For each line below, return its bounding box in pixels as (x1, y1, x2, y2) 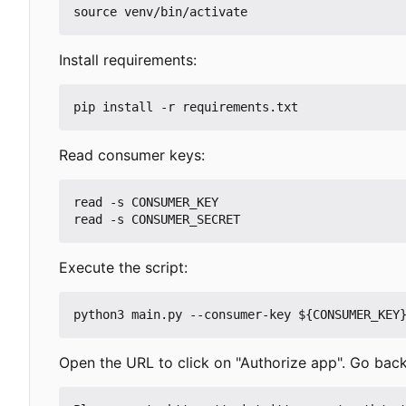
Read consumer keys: (59, 145, 205, 164)
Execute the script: (59, 257, 188, 276)
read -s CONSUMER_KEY (73, 194, 218, 209)
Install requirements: (59, 50, 197, 69)
